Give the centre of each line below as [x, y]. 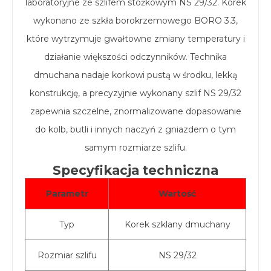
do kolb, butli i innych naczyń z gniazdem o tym [135, 130]
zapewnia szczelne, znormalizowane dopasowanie [135, 112]
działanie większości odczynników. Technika [135, 57]
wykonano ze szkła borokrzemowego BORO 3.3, [135, 21]
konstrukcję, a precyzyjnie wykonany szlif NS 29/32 [135, 93]
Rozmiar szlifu [67, 256]
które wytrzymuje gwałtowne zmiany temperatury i [135, 39]
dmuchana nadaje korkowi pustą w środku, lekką [135, 75]
